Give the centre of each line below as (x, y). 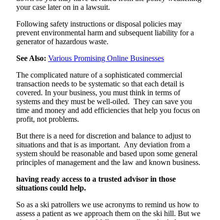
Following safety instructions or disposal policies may (99, 24)
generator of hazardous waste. (62, 41)
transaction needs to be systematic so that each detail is (100, 83)
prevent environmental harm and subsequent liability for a (105, 32)
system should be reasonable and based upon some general (107, 153)
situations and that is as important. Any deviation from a (103, 144)
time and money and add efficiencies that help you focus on (108, 110)
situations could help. (51, 188)
